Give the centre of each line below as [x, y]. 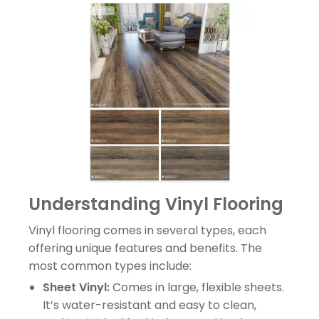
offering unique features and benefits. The [145, 248]
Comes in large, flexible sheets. [197, 287]
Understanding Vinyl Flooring [156, 204]
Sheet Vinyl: [76, 287]
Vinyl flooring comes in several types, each [147, 230]
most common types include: [110, 266]
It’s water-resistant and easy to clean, [150, 305]
